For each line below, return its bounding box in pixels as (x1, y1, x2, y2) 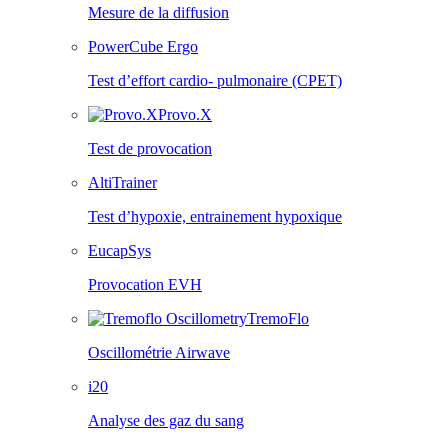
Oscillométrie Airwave (88, 344, 230, 361)
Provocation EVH (88, 276, 202, 293)
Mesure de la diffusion (88, 4, 229, 21)
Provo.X (158, 106, 212, 123)
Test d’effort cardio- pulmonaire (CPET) (88, 72, 342, 89)
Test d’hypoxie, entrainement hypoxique (88, 208, 342, 225)
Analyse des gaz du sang (88, 412, 244, 429)
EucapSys (88, 242, 151, 259)
